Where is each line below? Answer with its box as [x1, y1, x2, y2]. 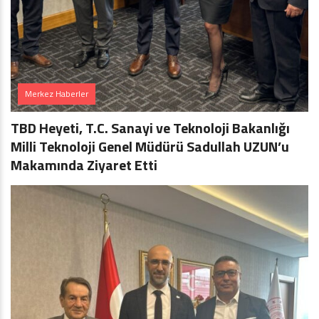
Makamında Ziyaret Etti [11, 154, 157, 176]
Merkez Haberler [25, 87, 88, 100]
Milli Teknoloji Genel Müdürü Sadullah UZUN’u [11, 135, 289, 157]
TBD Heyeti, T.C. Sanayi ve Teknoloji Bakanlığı [11, 117, 290, 139]
